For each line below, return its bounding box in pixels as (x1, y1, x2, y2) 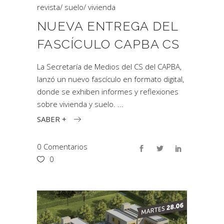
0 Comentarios (37, 141, 87, 151)
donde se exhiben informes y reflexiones (37, 86, 178, 96)
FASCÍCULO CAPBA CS (37, 36, 180, 51)
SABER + (37, 113, 66, 124)
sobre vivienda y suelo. (37, 99, 117, 109)
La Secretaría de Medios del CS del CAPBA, (37, 61, 181, 71)
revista (37, 2, 60, 12)
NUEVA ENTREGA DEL (37, 18, 178, 33)
